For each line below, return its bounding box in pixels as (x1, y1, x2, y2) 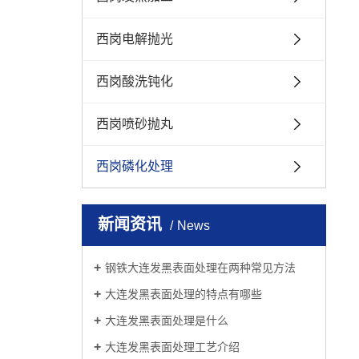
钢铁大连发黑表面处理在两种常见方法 (105, 261, 296, 274)
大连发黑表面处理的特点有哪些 (105, 288, 262, 301)
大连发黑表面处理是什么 (105, 314, 228, 327)
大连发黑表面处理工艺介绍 (105, 341, 240, 353)
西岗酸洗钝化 (96, 75, 173, 88)
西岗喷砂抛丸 (96, 117, 173, 131)
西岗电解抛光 (96, 32, 173, 46)
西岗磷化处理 (96, 159, 173, 173)
